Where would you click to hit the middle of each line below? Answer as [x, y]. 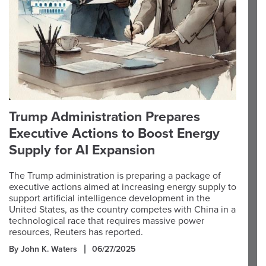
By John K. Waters [43, 249]
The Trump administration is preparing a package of [115, 176]
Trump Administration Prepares [104, 117]
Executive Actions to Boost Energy [114, 134]
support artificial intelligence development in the [110, 198]
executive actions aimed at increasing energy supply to [123, 187]
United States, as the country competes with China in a [122, 210]
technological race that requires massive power [107, 221]
